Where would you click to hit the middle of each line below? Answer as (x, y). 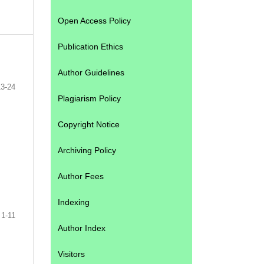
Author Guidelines (91, 72)
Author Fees (81, 176)
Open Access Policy (94, 20)
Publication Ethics (90, 46)
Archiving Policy (87, 150)
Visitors (71, 254)
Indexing (74, 202)
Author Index (82, 228)
